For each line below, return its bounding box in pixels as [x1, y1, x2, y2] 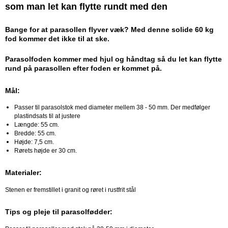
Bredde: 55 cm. [14, 129, 56, 137]
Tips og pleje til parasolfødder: [5, 208, 115, 216]
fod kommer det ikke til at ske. [5, 34, 111, 43]
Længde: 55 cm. [14, 121, 59, 128]
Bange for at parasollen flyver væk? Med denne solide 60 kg [5, 25, 214, 34]
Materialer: [5, 168, 44, 177]
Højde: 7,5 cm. [14, 138, 54, 146]
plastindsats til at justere [14, 112, 80, 120]
